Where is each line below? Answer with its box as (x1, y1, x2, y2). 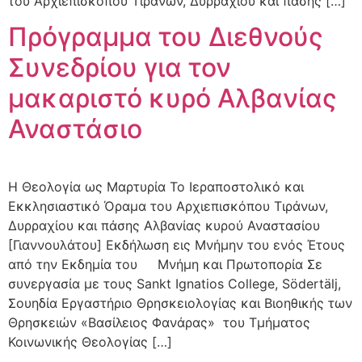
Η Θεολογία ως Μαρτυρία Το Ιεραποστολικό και (8, 179, 304, 196)
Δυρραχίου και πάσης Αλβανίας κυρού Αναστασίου (8, 217, 320, 234)
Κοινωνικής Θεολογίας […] (8, 334, 172, 351)
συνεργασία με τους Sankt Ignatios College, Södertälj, (8, 276, 341, 293)
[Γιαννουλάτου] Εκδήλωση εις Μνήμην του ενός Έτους (8, 237, 345, 254)
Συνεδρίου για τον (8, 52, 231, 84)
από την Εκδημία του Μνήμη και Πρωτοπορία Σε (8, 256, 322, 273)
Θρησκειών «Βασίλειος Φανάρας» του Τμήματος (8, 314, 310, 331)
